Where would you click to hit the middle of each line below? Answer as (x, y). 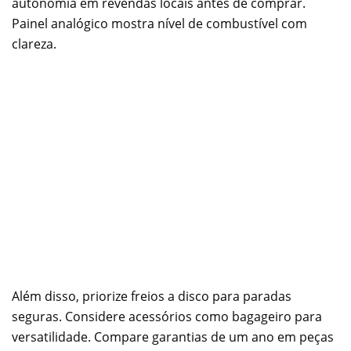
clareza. (34, 44)
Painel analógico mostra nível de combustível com (159, 24)
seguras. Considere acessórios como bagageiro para (167, 317)
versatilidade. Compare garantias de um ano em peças (173, 337)
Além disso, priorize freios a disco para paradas (152, 297)
